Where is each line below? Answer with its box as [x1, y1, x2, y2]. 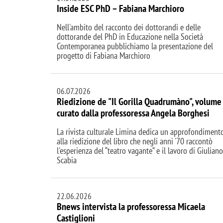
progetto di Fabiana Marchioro [57, 50, 150, 62]
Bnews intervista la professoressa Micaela [57, 200, 205, 213]
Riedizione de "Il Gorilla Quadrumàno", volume [57, 95, 222, 109]
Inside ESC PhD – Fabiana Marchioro [57, 2, 184, 15]
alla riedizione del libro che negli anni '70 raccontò [57, 135, 213, 147]
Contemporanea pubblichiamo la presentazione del [57, 40, 213, 52]
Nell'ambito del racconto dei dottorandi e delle [57, 21, 201, 33]
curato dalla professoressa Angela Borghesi [57, 107, 210, 120]
